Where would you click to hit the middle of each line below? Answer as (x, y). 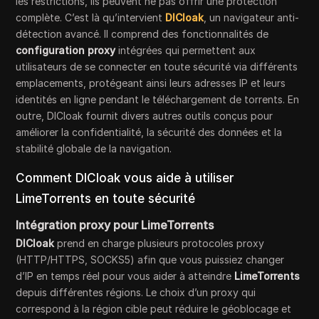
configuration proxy (66, 51)
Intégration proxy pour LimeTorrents (115, 225)
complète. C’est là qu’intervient (91, 18)
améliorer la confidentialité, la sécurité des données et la (149, 132)
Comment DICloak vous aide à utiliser (125, 178)
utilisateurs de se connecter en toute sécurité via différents (157, 67)
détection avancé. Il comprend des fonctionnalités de (142, 34)
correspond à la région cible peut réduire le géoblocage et (154, 309)
